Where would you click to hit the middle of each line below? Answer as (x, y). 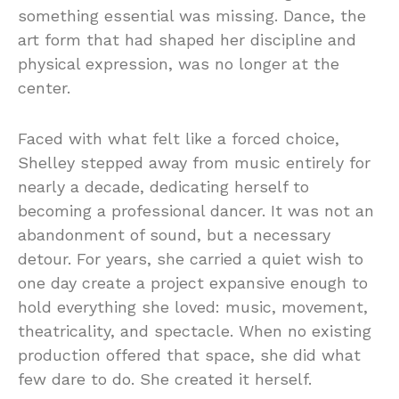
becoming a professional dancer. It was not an (196, 210)
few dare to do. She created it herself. (165, 379)
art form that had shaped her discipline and (187, 39)
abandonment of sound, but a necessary (174, 234)
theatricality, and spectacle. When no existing (195, 330)
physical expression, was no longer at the (179, 63)
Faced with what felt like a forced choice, (179, 138)
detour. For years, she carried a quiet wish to (191, 258)
